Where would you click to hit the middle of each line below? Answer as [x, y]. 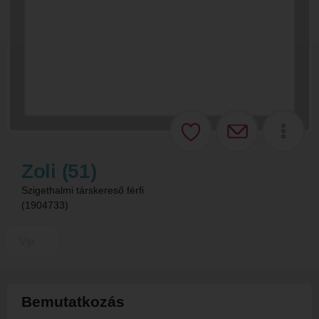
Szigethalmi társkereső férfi [83, 190]
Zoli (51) [59, 172]
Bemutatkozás [73, 302]
